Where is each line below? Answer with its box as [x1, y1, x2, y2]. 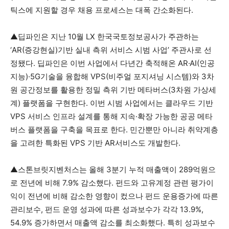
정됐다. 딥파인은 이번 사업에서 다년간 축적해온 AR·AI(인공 [10, 58, 215, 68]
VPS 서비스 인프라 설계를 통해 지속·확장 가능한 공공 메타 [10, 111, 213, 121]
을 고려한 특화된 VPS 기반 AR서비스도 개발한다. [10, 138, 180, 148]
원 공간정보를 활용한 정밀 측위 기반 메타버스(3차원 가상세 [10, 85, 216, 95]
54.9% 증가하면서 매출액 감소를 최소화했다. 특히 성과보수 [10, 218, 215, 227]
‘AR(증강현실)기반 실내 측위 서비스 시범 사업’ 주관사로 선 [10, 45, 212, 55]
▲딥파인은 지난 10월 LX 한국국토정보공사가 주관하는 [10, 32, 199, 41]
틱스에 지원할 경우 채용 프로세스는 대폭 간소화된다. [10, 5, 193, 15]
